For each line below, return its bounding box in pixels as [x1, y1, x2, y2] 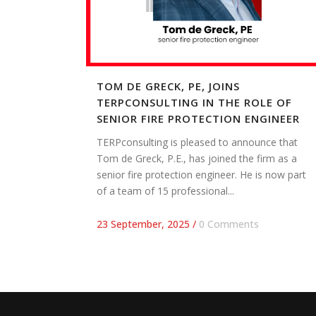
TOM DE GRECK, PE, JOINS [97, 79, 240, 94]
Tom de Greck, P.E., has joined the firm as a [97, 152, 297, 166]
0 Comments [199, 217, 259, 231]
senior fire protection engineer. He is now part [97, 168, 306, 182]
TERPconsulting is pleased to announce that [97, 135, 298, 150]
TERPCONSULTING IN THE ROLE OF [97, 95, 292, 110]
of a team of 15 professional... [97, 184, 234, 198]
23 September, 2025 [97, 217, 190, 231]
